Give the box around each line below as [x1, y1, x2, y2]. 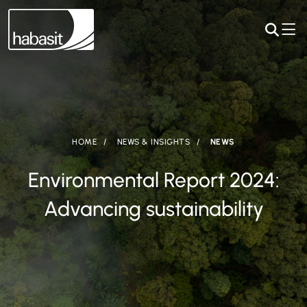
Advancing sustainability [43, 195, 264, 221]
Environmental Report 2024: [27, 167, 280, 193]
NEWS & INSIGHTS [116, 136, 191, 147]
